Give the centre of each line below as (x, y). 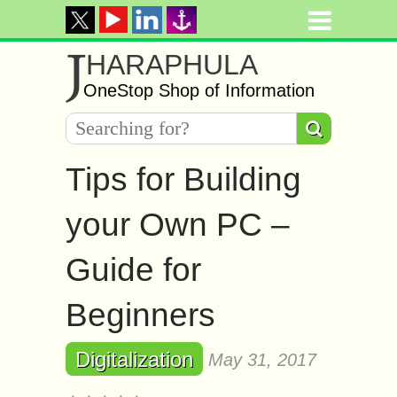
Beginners (140, 315)
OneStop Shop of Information (199, 90)
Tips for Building (183, 179)
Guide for (133, 270)
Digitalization (134, 359)
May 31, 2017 (262, 360)
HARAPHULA (172, 65)
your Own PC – (178, 225)
